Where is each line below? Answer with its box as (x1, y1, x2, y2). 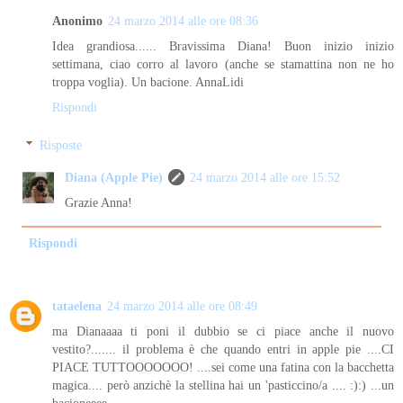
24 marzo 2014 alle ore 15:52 (190, 170, 341, 185)
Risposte (40, 138, 83, 153)
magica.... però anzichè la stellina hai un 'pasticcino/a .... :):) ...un (52, 378, 394, 393)
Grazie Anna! (65, 195, 133, 210)
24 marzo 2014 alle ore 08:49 (107, 299, 257, 314)
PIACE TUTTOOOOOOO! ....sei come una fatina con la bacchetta (52, 360, 394, 375)
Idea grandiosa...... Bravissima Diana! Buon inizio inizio (52, 39, 394, 54)
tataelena (52, 299, 102, 314)
